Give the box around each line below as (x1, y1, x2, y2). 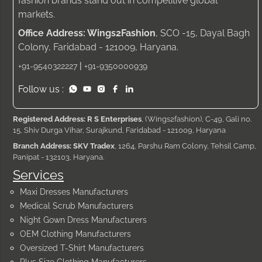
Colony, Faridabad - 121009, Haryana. (18, 41, 178, 53)
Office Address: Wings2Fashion (18, 27, 156, 39)
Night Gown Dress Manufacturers (20, 215, 147, 225)
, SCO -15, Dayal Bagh (156, 27, 250, 39)
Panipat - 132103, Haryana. (13, 152, 104, 161)
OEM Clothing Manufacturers (20, 229, 131, 239)
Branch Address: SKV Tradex (13, 141, 115, 150)
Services (13, 167, 64, 182)
